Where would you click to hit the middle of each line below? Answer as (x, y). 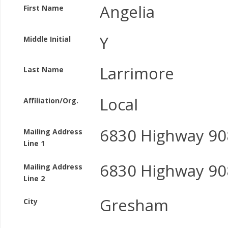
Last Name (44, 70)
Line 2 (34, 178)
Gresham (134, 205)
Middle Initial (47, 39)
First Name (44, 8)
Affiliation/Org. (51, 101)
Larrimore (137, 74)
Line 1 (34, 143)
